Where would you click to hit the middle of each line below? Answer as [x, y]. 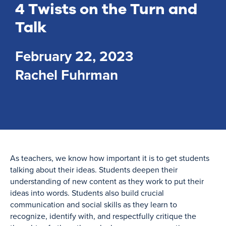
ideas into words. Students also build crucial [87, 193]
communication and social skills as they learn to [94, 204]
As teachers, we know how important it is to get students [110, 158]
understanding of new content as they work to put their [107, 181]
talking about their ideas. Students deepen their [94, 169]
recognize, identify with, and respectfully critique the [103, 216]
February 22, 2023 [74, 56]
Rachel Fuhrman [67, 75]
